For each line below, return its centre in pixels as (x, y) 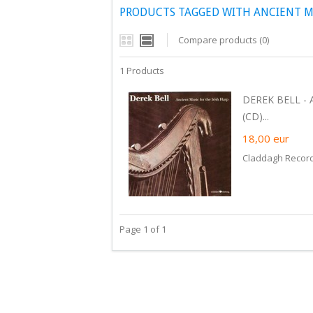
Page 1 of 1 (143, 229)
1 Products (142, 71)
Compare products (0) (224, 40)
